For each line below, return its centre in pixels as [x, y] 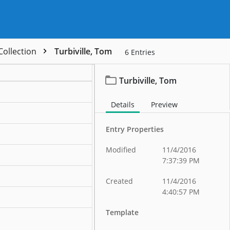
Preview [165, 104]
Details [123, 104]
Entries [143, 52]
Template [122, 212]
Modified [121, 150]
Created [120, 181]
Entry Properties [135, 129]
